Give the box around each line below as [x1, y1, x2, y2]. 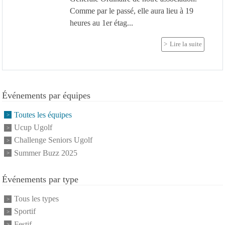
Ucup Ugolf [14, 123, 52, 132]
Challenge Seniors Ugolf [14, 136, 92, 145]
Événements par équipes [2, 90, 90, 100]
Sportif [14, 207, 36, 216]
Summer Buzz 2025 [14, 148, 77, 157]
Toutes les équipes [14, 110, 72, 119]
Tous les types [14, 194, 59, 203]
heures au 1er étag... [69, 18, 133, 27]
